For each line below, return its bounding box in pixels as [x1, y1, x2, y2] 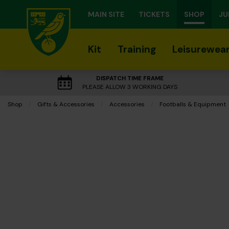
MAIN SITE [88, 10, 124, 19]
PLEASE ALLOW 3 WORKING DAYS [82, 83, 177, 91]
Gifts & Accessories [37, 100, 95, 108]
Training [118, 43, 156, 56]
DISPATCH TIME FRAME [96, 74, 164, 82]
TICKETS [139, 10, 170, 19]
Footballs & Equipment [159, 100, 226, 108]
